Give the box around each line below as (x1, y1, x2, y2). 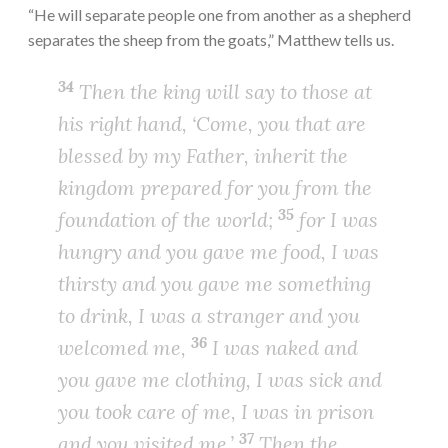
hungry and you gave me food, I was (58, 239, 379, 265)
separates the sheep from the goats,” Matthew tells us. (28, 30, 394, 50)
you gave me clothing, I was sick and (58, 367, 382, 393)
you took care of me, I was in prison (58, 399, 374, 425)
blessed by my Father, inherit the (58, 143, 348, 169)
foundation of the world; (58, 207, 278, 233)
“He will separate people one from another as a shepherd (28, 5, 411, 25)
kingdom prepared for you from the (58, 175, 372, 201)
